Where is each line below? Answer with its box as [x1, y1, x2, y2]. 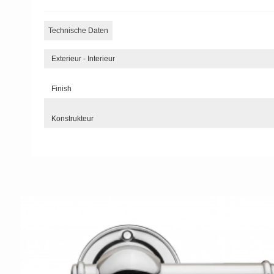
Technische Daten [48, 26, 109, 35]
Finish [51, 84, 72, 93]
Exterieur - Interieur [51, 54, 116, 63]
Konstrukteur [51, 114, 94, 123]
